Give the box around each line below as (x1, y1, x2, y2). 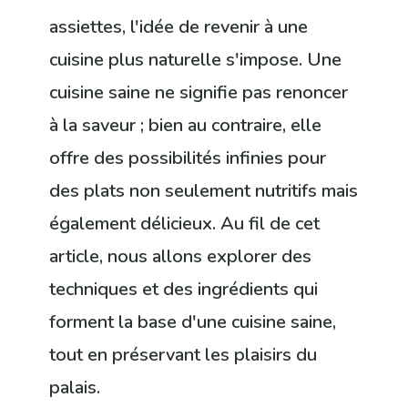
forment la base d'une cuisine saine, (49, 310, 337, 335)
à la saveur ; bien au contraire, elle (49, 113, 322, 138)
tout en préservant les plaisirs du (49, 342, 318, 368)
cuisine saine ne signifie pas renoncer (49, 80, 349, 106)
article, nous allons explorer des (49, 244, 312, 270)
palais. (49, 375, 101, 401)
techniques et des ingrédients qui (49, 277, 319, 302)
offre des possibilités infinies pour (49, 146, 327, 171)
